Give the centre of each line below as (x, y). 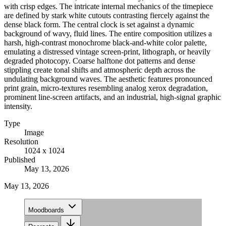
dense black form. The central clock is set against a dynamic (99, 24)
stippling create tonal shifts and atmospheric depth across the (100, 70)
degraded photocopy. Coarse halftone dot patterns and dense (100, 61)
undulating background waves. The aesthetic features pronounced (108, 79)
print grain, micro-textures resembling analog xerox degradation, (106, 88)
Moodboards (46, 210)
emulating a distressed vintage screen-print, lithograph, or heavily (107, 51)
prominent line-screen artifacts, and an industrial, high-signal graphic (112, 97)
